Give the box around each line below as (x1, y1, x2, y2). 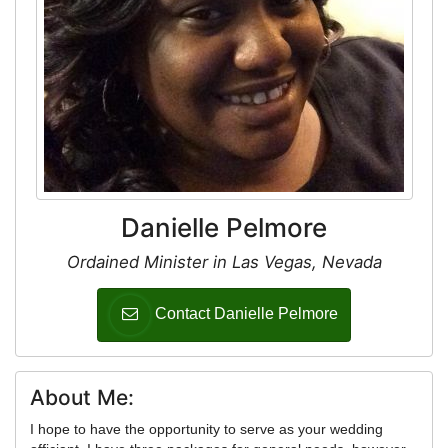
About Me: (30, 384, 134, 410)
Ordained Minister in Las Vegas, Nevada (66, 251, 382, 272)
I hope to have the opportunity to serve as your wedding (30, 420, 383, 437)
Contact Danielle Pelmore (155, 304, 338, 322)
